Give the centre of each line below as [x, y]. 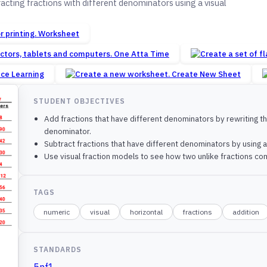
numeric [57, 212]
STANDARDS [58, 250]
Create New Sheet [206, 74]
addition [246, 212]
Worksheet [59, 34]
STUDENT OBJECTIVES [79, 101]
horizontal [147, 212]
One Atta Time [142, 54]
